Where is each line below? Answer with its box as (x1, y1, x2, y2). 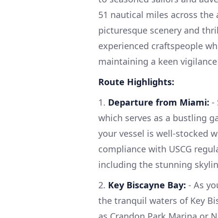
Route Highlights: (98, 75, 174, 88)
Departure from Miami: (108, 96, 209, 108)
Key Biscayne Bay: (108, 179, 186, 191)
